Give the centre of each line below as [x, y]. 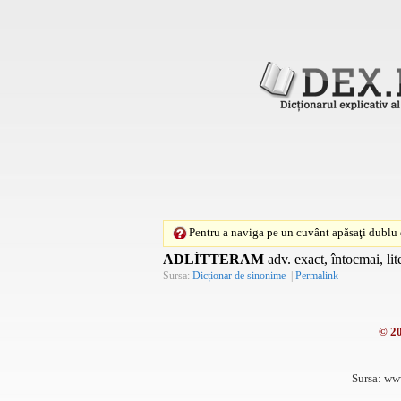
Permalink [317, 275]
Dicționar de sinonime [239, 275]
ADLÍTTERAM [213, 259]
